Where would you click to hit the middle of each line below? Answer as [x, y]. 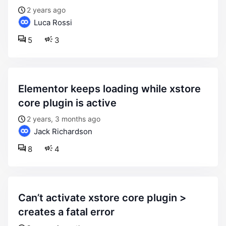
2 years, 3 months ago [64, 119]
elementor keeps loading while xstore [21, 89]
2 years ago [46, 10]
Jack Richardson [62, 131]
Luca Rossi [52, 22]
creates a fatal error [66, 212]
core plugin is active [67, 103]
